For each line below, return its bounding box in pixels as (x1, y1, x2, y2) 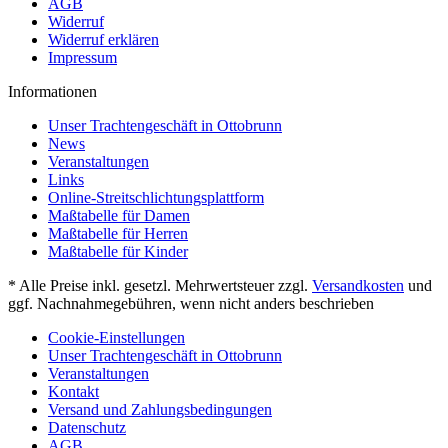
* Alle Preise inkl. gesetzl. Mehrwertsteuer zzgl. (8, 276, 312, 294)
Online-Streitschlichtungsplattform (48, 188, 264, 206)
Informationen (8, 82, 97, 100)
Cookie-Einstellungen (48, 328, 185, 346)
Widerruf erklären (48, 30, 159, 48)
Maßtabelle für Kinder (48, 242, 188, 260)
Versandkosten (312, 276, 404, 294)
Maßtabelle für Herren (48, 224, 188, 242)
